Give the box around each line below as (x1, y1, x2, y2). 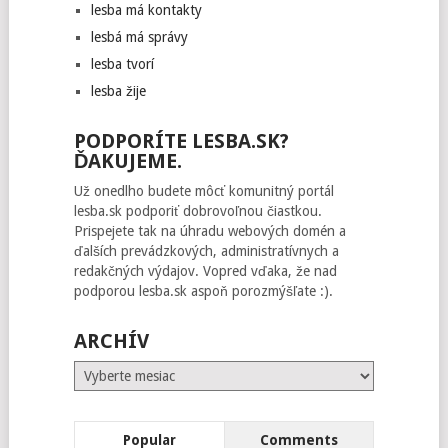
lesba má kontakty (90, 2, 202, 18)
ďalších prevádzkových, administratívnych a (73, 243, 339, 259)
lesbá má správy (90, 29, 188, 45)
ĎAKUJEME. (73, 149, 182, 173)
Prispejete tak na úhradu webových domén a (73, 223, 346, 239)
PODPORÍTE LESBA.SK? (73, 129, 289, 153)
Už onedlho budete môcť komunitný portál (73, 183, 334, 199)
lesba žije (90, 83, 146, 99)
